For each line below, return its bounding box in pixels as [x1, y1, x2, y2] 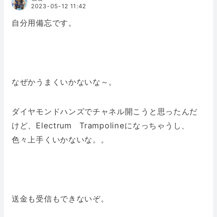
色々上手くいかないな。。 [12, 135, 109, 145]
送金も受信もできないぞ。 [12, 194, 109, 204]
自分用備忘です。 [12, 18, 77, 28]
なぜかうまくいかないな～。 [12, 77, 117, 87]
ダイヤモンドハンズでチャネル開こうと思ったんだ [12, 107, 198, 117]
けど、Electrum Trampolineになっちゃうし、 [12, 121, 189, 131]
